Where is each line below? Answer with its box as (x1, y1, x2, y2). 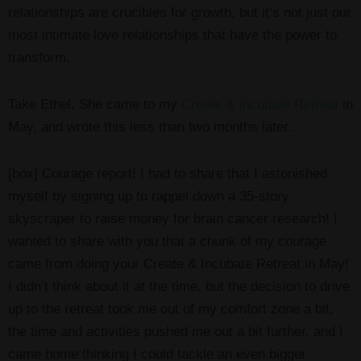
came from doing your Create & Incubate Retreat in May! (8, 255, 349, 272)
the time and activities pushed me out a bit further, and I (8, 323, 343, 339)
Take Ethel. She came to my (8, 96, 181, 112)
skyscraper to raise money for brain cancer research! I (8, 210, 338, 226)
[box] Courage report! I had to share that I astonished (8, 165, 327, 181)
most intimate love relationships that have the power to (8, 27, 337, 43)
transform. (8, 49, 70, 65)
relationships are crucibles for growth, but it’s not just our (8, 4, 351, 20)
